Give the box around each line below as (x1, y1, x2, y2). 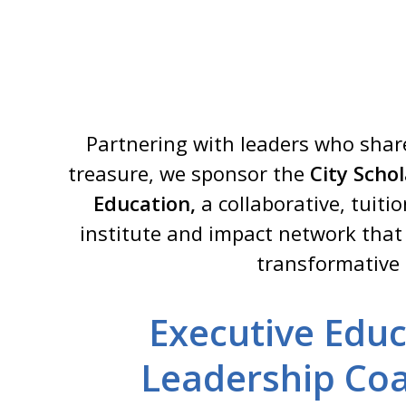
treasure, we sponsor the (68, 159, 311, 187)
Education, (92, 188, 196, 217)
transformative (256, 248, 401, 276)
